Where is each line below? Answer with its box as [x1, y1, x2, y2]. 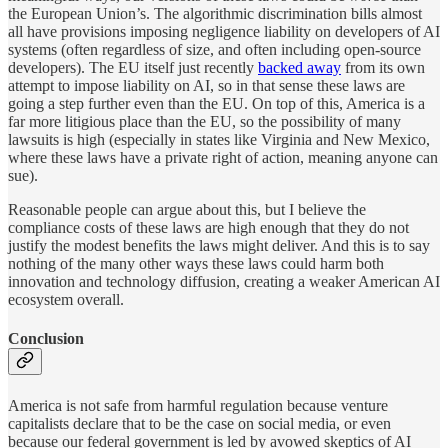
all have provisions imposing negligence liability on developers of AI [8, 23, 440, 41]
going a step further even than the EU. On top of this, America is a [8, 95, 425, 113]
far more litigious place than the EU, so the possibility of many [8, 113, 401, 131]
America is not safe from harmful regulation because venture [8, 396, 388, 414]
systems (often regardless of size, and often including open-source [8, 41, 421, 59]
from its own [341, 59, 425, 77]
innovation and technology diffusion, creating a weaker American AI [8, 273, 440, 291]
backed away [258, 59, 341, 77]
